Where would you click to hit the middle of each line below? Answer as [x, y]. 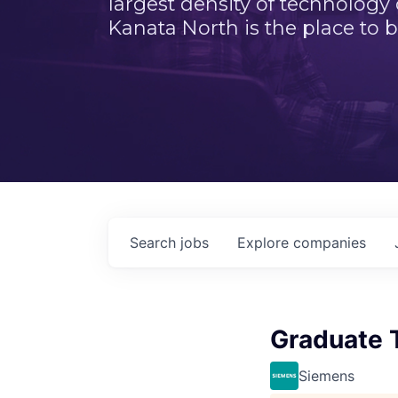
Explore [265, 243]
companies [330, 243]
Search [155, 243]
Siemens [326, 376]
